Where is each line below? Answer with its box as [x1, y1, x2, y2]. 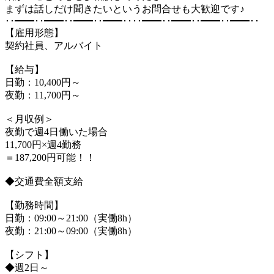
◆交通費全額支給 [5, 176, 83, 187]
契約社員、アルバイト [5, 40, 103, 51]
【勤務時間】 [5, 199, 64, 210]
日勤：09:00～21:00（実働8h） [5, 212, 137, 223]
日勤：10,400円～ [5, 76, 81, 87]
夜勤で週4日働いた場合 [5, 126, 108, 137]
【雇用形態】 [5, 27, 64, 38]
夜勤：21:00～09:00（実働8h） [5, 225, 137, 236]
